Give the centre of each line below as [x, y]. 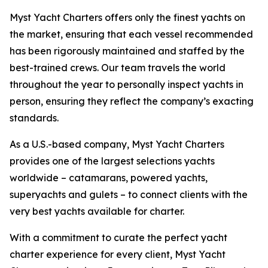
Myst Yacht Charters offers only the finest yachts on [127, 17]
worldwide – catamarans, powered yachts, [109, 178]
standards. [34, 118]
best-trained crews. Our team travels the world [118, 68]
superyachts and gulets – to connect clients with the [129, 194]
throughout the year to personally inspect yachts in [127, 84]
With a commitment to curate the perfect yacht [118, 237]
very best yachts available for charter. [97, 211]
